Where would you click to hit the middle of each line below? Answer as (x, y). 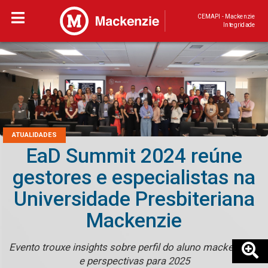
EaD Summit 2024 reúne (134, 156)
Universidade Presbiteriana (134, 199)
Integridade (239, 25)
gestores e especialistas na (134, 178)
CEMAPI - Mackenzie (226, 16)
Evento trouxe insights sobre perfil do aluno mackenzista (134, 247)
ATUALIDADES (34, 135)
